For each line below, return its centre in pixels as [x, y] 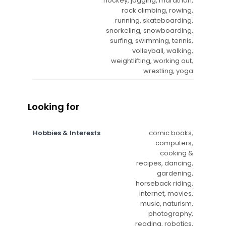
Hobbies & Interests [67, 133]
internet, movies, [166, 193]
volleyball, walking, [163, 50]
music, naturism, [167, 203]
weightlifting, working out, [152, 61]
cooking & [177, 153]
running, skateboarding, [154, 20]
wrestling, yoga [168, 71]
